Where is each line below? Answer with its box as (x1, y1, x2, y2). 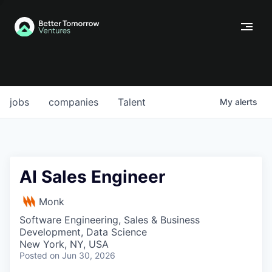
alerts (235, 97, 257, 107)
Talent (118, 96, 146, 108)
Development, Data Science (19, 226, 147, 238)
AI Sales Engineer (19, 166, 165, 187)
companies (49, 96, 98, 108)
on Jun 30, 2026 (50, 250, 115, 260)
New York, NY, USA (19, 238, 109, 250)
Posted (19, 250, 47, 260)
